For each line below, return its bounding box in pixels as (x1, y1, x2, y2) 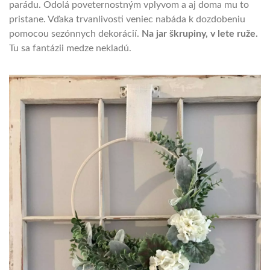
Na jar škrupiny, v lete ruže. (142, 29, 258, 39)
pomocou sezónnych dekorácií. (9, 29, 142, 39)
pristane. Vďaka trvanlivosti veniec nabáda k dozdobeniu (9, 14, 245, 25)
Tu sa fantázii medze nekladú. (9, 43, 131, 54)
